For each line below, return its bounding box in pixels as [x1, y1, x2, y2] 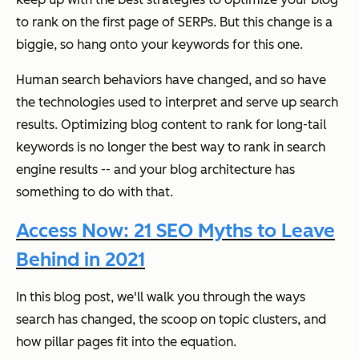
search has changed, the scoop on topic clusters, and [16, 312, 326, 328]
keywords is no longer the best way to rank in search [16, 139, 325, 155]
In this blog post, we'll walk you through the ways [16, 289, 305, 305]
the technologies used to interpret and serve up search [16, 94, 338, 110]
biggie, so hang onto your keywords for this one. [16, 36, 303, 52]
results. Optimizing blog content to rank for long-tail [16, 116, 326, 132]
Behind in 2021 [16, 248, 145, 272]
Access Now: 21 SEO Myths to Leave [16, 219, 335, 243]
